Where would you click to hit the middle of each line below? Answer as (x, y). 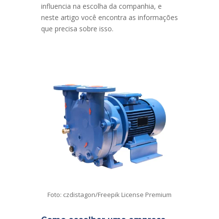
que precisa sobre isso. (77, 28)
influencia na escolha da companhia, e (101, 6)
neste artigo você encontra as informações (109, 17)
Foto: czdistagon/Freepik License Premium (109, 194)
